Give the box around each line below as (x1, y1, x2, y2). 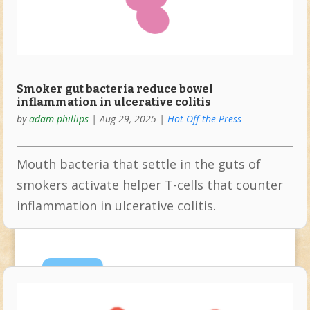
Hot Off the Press (167, 111, 241, 125)
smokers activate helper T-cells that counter (16, 176, 283, 193)
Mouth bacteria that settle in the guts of (16, 155, 261, 172)
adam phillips (28, 111, 89, 125)
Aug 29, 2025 (99, 111, 156, 125)
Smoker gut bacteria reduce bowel (16, 82, 213, 95)
